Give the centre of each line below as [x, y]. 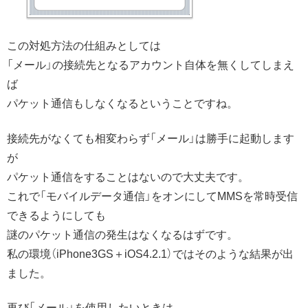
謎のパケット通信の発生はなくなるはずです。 [122, 234]
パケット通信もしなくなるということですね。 [122, 104]
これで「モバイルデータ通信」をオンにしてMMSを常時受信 [152, 196]
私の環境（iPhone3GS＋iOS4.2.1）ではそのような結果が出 [150, 254]
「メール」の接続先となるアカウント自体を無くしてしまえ [151, 65]
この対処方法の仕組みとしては [84, 46]
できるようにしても [56, 215]
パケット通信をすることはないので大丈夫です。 [128, 177]
